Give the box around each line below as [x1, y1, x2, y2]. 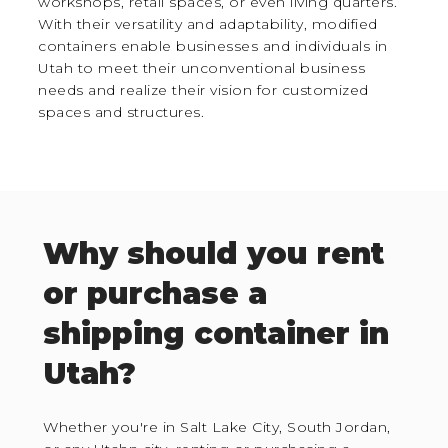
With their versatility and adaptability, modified [38, 14, 378, 33]
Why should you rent [43, 234, 385, 272]
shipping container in [43, 314, 390, 352]
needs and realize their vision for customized [38, 80, 369, 99]
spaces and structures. [38, 102, 205, 121]
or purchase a [43, 274, 268, 312]
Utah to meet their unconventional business [38, 58, 366, 77]
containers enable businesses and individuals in [38, 36, 388, 55]
